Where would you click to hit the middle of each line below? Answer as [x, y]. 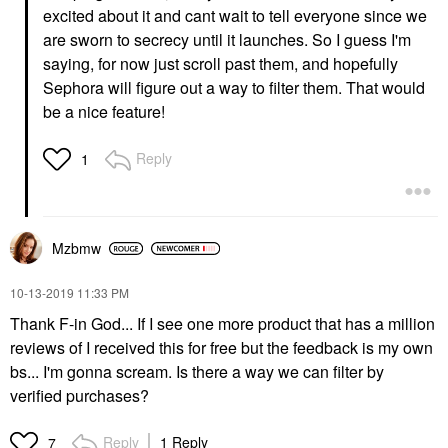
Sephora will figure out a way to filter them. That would [234, 88]
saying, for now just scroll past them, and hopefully [220, 64]
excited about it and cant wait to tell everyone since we [235, 16]
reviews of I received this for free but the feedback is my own [221, 348]
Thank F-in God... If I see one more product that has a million [222, 324]
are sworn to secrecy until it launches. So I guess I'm [227, 40]
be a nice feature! [104, 112]
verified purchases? [79, 396]
